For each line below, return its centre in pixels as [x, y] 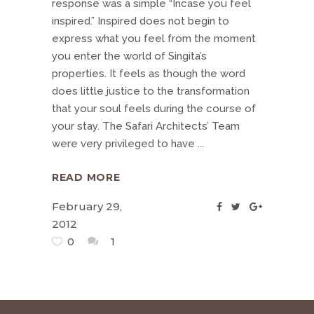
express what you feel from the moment [154, 39]
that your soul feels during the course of [154, 109]
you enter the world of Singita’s [129, 56]
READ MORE [86, 178]
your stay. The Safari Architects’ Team [146, 126]
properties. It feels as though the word [149, 74]
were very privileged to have [125, 144]
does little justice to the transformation [151, 91]
